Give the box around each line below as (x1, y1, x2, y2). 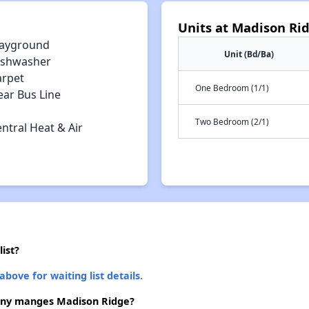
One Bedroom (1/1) (195, 82, 269, 93)
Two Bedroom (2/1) (195, 116, 269, 127)
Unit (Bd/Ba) (224, 48, 274, 59)
